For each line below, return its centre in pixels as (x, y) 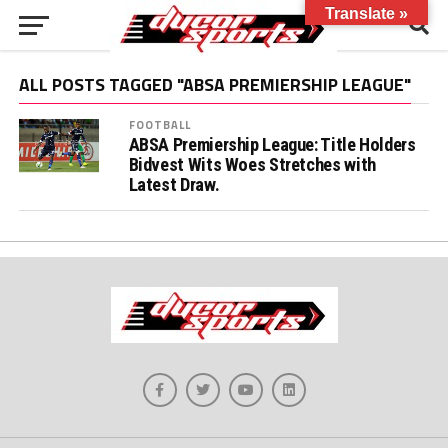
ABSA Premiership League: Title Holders (272, 144)
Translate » (366, 13)
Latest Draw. (174, 184)
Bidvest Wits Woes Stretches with (252, 164)
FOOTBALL (160, 124)
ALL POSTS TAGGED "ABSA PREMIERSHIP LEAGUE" (214, 84)
